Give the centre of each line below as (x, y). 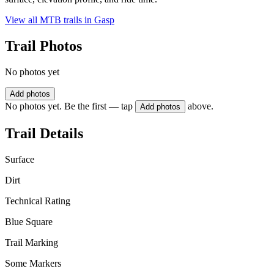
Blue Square (29, 221)
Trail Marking (31, 242)
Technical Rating (38, 201)
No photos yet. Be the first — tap (69, 106)
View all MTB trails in (50, 20)
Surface (20, 159)
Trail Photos (43, 46)
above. (201, 106)
